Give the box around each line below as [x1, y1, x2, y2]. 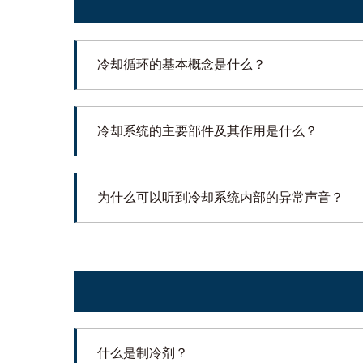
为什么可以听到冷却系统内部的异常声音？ [96, 190, 344, 204]
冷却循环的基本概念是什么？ [96, 57, 266, 71]
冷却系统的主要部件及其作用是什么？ [96, 123, 318, 138]
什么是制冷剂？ [96, 345, 188, 360]
